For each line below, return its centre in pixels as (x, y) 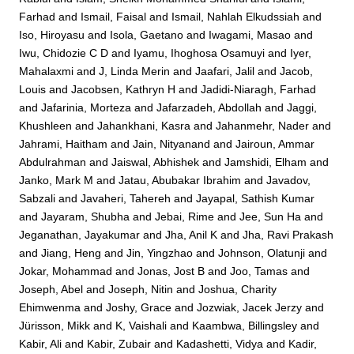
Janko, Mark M (56, 180)
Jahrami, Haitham (64, 143)
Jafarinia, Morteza (87, 107)
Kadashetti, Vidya (220, 343)
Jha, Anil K (192, 234)
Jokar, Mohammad (66, 271)
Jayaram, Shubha (86, 216)
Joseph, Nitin (141, 289)
